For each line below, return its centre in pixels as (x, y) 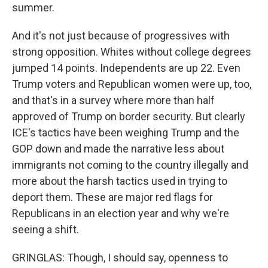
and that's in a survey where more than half (113, 100)
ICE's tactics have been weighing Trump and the (126, 133)
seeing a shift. (45, 229)
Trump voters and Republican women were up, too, (132, 84)
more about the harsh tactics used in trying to (120, 181)
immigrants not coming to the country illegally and (130, 165)
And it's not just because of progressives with (121, 36)
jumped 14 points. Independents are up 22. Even (126, 68)
